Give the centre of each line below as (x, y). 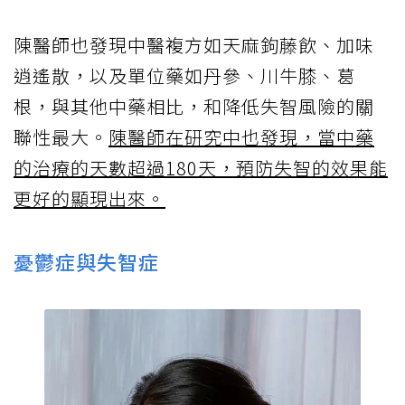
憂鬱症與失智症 (86, 262)
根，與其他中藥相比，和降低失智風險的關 (194, 107)
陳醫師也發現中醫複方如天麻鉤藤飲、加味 (194, 45)
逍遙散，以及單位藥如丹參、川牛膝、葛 (184, 76)
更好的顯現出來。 (89, 199)
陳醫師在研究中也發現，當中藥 (241, 137)
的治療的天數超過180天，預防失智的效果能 (201, 168)
